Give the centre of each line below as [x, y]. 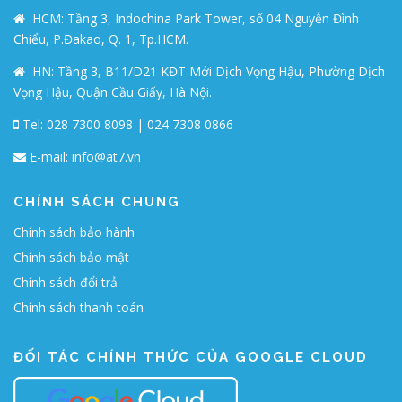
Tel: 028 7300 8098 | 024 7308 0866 [128, 124]
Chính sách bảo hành [74, 232]
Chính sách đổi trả [66, 282]
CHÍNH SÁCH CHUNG [97, 201]
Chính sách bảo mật [71, 257]
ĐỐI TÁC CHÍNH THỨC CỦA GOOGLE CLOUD [191, 357]
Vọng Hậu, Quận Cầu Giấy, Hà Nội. [113, 92]
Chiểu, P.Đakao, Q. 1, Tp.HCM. [101, 39]
